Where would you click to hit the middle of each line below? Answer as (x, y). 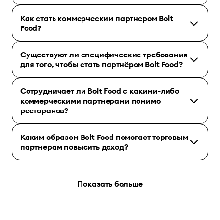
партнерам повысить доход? (74, 147)
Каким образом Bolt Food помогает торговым (104, 137)
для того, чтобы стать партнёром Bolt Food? (101, 65)
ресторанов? (44, 111)
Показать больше (110, 184)
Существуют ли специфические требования (104, 55)
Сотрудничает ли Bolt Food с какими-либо (100, 91)
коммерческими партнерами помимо (90, 101)
